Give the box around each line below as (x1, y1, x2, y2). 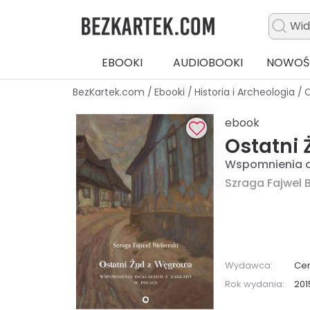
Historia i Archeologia (194, 85, 298, 100)
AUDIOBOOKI (172, 55, 243, 71)
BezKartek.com (73, 85, 147, 100)
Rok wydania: (225, 277, 285, 291)
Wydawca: (225, 258, 273, 272)
